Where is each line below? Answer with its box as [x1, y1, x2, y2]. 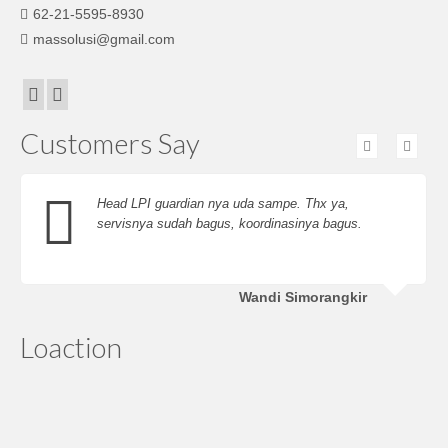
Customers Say [20, 126, 200, 161]
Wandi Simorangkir [239, 289, 367, 306]
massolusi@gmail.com [33, 31, 175, 47]
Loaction [20, 330, 122, 365]
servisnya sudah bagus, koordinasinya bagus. [97, 216, 362, 232]
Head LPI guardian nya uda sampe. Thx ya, [97, 196, 349, 212]
